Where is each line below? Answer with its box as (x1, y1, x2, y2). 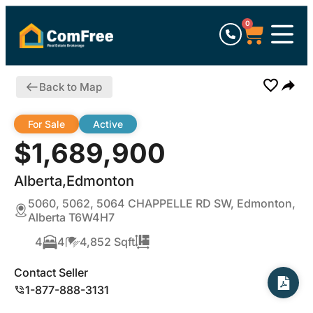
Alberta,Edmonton (14, 173, 134, 189)
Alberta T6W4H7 (28, 210, 115, 224)
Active (93, 118, 123, 130)
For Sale (28, 118, 65, 130)
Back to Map (38, 80, 102, 94)
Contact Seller (14, 265, 88, 279)
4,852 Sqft (80, 235, 135, 249)
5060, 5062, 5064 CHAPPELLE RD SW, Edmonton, (28, 196, 296, 210)
